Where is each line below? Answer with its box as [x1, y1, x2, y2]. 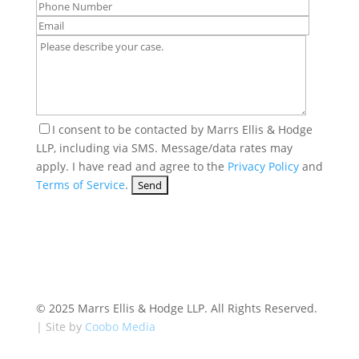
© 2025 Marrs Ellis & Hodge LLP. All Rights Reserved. [35, 300, 317, 316]
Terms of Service [35, 176, 125, 192]
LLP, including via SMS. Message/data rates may [35, 139, 292, 155]
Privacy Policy [227, 158, 299, 174]
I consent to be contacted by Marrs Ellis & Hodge [51, 121, 313, 137]
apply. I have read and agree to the [35, 158, 228, 174]
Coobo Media [84, 318, 155, 334]
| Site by [35, 318, 85, 334]
